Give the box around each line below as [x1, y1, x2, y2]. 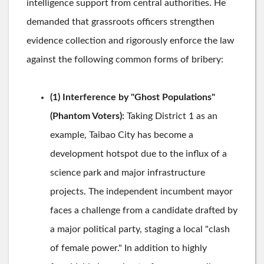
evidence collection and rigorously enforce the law [27, 35, 235, 45]
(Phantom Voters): [50, 111, 124, 121]
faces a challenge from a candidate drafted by [50, 205, 237, 215]
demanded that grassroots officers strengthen [27, 16, 214, 27]
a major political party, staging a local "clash [50, 224, 230, 234]
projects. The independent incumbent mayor [50, 186, 233, 196]
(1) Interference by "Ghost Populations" [50, 92, 215, 102]
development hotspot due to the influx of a [50, 148, 227, 159]
